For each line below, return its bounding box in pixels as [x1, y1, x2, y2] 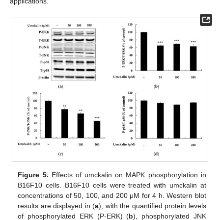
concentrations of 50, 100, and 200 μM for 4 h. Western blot [18, 191, 206, 199]
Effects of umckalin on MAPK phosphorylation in [48, 170, 206, 179]
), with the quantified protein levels [99, 201, 206, 210]
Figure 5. [18, 170, 49, 179]
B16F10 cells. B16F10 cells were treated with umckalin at [18, 181, 206, 189]
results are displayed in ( [18, 201, 95, 210]
